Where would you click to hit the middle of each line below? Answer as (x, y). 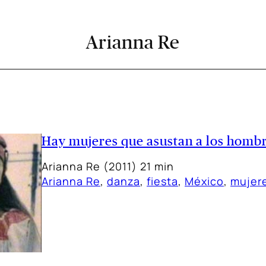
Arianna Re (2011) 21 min (108, 166)
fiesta (162, 181)
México (204, 181)
